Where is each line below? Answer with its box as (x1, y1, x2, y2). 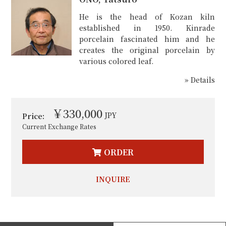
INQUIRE (96, 174, 130, 184)
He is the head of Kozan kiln (79, 11, 215, 22)
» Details (184, 74, 215, 85)
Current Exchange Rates (22, 122, 97, 131)
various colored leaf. (79, 55, 154, 66)
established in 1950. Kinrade (79, 22, 215, 33)
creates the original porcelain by (79, 44, 215, 55)
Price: (22, 110, 45, 121)
